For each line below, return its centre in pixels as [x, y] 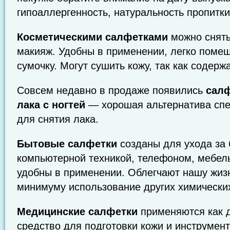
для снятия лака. [58, 119]
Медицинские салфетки [77, 212]
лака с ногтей [51, 105]
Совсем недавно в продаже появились [111, 90]
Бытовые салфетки [67, 144]
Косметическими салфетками [92, 37]
